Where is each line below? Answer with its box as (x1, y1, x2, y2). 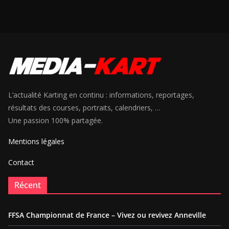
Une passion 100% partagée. (8, 116, 103, 125)
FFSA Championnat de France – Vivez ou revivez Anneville (8, 210, 206, 220)
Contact (8, 157, 34, 167)
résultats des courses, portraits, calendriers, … (8, 103, 161, 112)
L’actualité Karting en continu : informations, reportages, (8, 90, 194, 100)
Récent (14, 179, 41, 191)
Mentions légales (8, 136, 64, 146)
